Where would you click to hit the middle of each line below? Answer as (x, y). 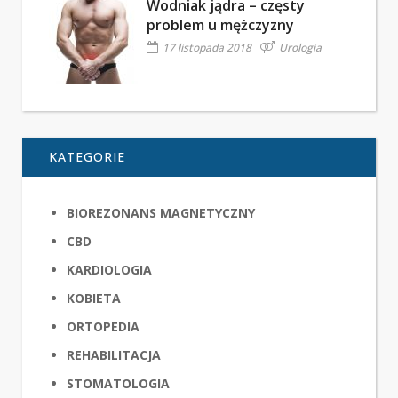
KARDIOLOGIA (109, 270)
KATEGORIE (87, 157)
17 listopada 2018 (207, 48)
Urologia (300, 48)
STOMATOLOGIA (118, 383)
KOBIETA (94, 298)
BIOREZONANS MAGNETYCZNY (161, 213)
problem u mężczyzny (220, 25)
